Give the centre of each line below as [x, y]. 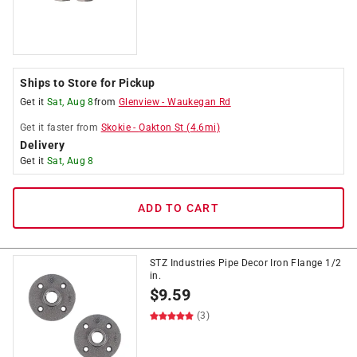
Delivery [42, 145]
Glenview [139, 102]
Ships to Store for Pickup [88, 83]
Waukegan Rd [199, 102]
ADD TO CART [178, 208]
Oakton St [161, 127]
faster [60, 127]
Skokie [116, 127]
